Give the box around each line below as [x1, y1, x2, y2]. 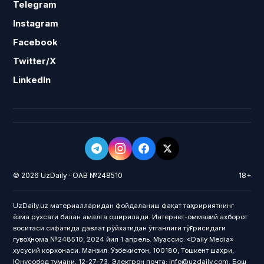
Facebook [13, 37, 58, 48]
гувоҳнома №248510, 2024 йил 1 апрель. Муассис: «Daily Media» [13, 235, 235, 243]
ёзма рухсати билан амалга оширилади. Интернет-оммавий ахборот [13, 213, 248, 221]
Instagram [13, 18, 59, 29]
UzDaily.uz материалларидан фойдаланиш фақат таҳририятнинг [13, 202, 235, 210]
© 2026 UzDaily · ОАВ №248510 [13, 171, 123, 180]
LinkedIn [13, 74, 51, 85]
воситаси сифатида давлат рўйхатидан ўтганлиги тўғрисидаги [13, 224, 226, 232]
